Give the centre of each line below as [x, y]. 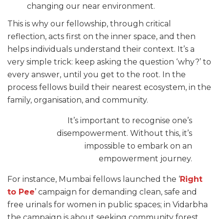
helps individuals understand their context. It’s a [101, 49]
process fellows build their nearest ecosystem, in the [109, 87]
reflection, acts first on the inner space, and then [101, 36]
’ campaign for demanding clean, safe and [116, 192]
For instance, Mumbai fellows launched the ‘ [94, 179]
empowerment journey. [145, 158]
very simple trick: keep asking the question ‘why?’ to [109, 62]
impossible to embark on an [138, 146]
